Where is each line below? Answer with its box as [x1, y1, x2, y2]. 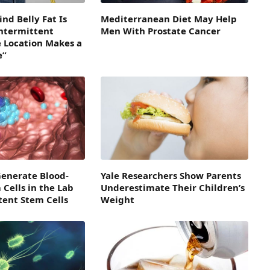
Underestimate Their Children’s [100, 181, 245, 193]
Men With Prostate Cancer [100, 25, 221, 37]
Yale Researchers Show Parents [100, 169, 241, 181]
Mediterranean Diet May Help [100, 13, 237, 25]
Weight [100, 193, 134, 206]
